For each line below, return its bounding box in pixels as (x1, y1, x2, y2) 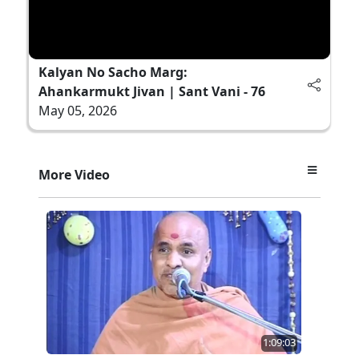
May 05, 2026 (38, 101, 117, 119)
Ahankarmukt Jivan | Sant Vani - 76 (38, 82, 265, 100)
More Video (38, 165, 110, 184)
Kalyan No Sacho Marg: (38, 63, 188, 81)
